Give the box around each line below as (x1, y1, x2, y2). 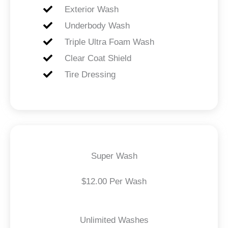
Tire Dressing (64, 69, 116, 79)
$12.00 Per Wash (81, 176, 147, 186)
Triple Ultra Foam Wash (64, 37, 154, 47)
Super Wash (91, 151, 137, 161)
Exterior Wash (64, 4, 119, 14)
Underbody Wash (64, 20, 130, 31)
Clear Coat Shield (64, 53, 131, 63)
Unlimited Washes (79, 215, 149, 225)
